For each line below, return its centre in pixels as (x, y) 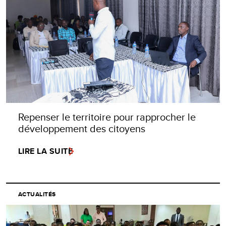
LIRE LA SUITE (46, 151)
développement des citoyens (82, 129)
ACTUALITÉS (37, 194)
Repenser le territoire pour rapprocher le (107, 117)
